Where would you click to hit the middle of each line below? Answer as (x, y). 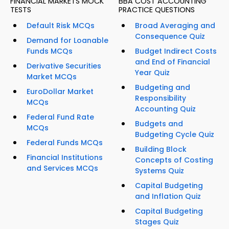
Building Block (161, 150)
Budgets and (159, 124)
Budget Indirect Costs (176, 51)
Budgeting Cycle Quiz (175, 135)
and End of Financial (173, 62)
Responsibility (161, 98)
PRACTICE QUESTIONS (157, 10)
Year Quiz (152, 73)
